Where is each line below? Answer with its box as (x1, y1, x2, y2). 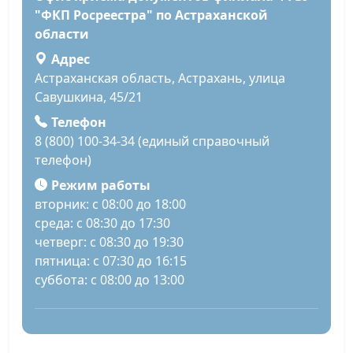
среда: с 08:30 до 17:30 (35, 214, 170, 232)
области (35, 25, 89, 43)
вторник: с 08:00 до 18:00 (35, 195, 186, 214)
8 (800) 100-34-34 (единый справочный (35, 132, 269, 150)
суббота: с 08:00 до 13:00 (35, 271, 184, 289)
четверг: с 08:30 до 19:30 (35, 233, 184, 251)
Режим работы (50, 176, 150, 195)
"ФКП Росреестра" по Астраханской (35, 6, 268, 24)
